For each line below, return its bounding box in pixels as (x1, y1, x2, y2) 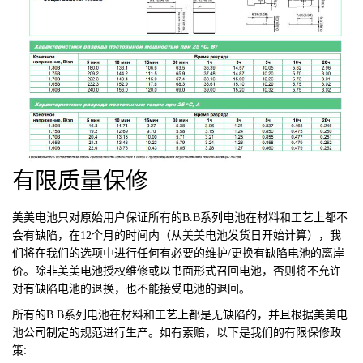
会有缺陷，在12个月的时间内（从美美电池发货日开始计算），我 (12, 228, 341, 241)
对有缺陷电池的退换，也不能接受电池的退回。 (12, 282, 250, 295)
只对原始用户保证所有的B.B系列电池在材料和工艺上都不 (58, 211, 348, 224)
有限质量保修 (12, 168, 148, 194)
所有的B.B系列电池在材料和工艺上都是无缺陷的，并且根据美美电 (12, 308, 348, 321)
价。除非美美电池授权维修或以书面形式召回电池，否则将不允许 (12, 264, 341, 277)
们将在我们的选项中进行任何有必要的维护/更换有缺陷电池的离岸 (12, 246, 344, 259)
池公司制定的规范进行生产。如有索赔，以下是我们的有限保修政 (12, 326, 341, 339)
